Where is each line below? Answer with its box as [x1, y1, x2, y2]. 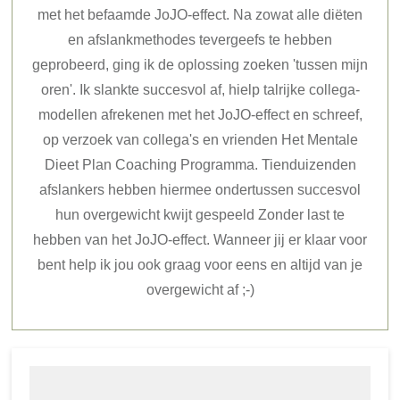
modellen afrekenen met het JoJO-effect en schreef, [37, 107, 362, 123]
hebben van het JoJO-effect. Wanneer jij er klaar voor [33, 232, 367, 248]
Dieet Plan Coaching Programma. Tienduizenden [44, 157, 356, 173]
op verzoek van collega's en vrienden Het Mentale [42, 132, 358, 148]
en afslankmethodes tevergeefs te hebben [68, 32, 332, 48]
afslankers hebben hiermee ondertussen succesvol [39, 182, 361, 198]
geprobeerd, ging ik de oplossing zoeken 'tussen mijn [32, 57, 368, 73]
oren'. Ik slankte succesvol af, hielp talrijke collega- [40, 82, 360, 98]
